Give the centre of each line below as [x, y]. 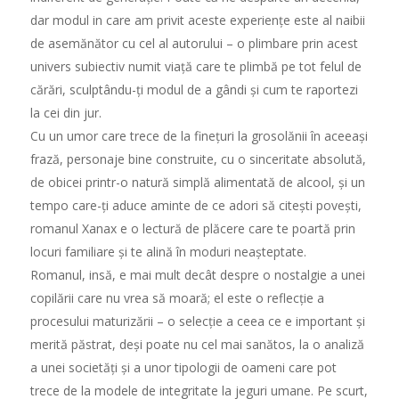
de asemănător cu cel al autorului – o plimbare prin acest [194, 43]
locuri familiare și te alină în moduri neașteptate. [168, 251]
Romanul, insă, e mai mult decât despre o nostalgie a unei [197, 274]
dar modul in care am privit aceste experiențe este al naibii [197, 20]
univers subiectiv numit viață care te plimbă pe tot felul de [195, 66]
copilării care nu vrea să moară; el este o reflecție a [177, 297]
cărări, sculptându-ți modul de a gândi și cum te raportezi [194, 89]
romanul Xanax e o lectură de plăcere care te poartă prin [192, 228]
